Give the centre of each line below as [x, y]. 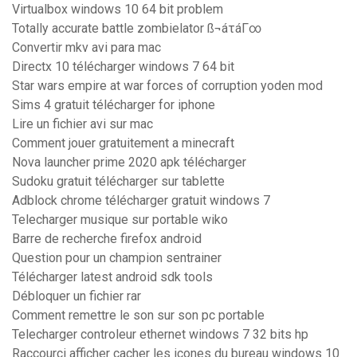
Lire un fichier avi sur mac [82, 124]
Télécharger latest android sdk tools [112, 277]
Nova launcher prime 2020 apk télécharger [129, 163]
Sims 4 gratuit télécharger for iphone [114, 105]
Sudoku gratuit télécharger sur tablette [118, 182]
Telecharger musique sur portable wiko [120, 220]
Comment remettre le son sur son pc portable [138, 316]
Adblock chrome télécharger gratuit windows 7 [141, 201]
